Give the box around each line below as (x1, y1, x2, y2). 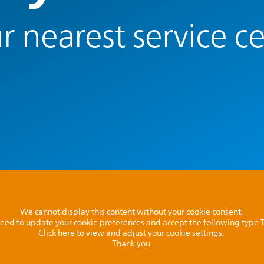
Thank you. (112, 237, 152, 250)
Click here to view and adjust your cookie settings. (38, 226, 226, 240)
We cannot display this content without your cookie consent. (19, 205, 245, 219)
